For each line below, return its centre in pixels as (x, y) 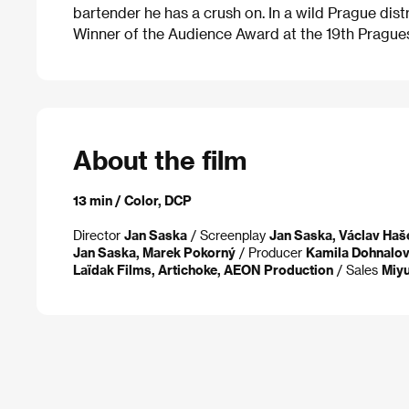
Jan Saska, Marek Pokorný (154, 253)
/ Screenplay (228, 236)
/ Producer (271, 253)
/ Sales (357, 270)
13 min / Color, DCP (132, 201)
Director (99, 236)
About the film (160, 159)
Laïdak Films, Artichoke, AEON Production (203, 270)
